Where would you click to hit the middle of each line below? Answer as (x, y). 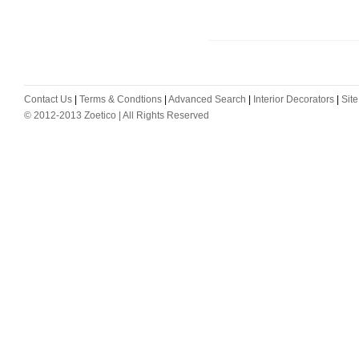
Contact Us (48, 99)
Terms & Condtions (121, 99)
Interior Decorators (294, 99)
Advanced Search (207, 99)
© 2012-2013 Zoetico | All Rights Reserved (117, 115)
